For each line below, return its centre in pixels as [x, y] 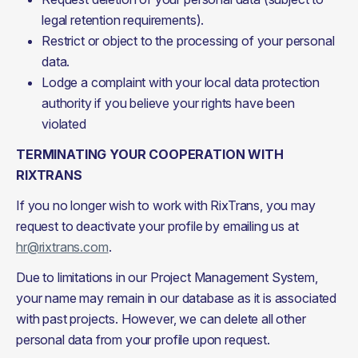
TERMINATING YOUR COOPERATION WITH [150, 154]
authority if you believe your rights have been [168, 103]
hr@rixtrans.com [62, 247]
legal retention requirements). [123, 20]
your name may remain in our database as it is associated [177, 298]
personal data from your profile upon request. [143, 340]
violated [64, 124]
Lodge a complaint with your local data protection [181, 82]
